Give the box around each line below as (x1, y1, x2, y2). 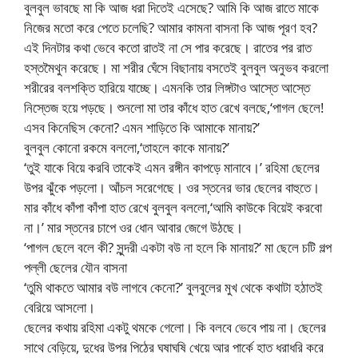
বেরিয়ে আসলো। (24, 297, 95, 316)
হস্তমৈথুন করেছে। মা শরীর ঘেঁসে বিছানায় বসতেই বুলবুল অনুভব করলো (24, 58, 328, 77)
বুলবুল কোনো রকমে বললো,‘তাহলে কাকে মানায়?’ (24, 137, 229, 157)
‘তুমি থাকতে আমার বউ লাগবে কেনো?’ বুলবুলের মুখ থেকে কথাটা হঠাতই (24, 277, 323, 296)
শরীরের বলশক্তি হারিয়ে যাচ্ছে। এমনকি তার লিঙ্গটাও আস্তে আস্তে (24, 78, 310, 97)
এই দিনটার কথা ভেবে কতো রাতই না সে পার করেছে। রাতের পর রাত (24, 38, 312, 57)
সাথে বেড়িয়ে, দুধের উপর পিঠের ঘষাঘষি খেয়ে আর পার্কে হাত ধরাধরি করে (24, 337, 324, 356)
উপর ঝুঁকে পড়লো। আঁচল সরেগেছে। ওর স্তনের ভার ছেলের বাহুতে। (24, 177, 320, 197)
